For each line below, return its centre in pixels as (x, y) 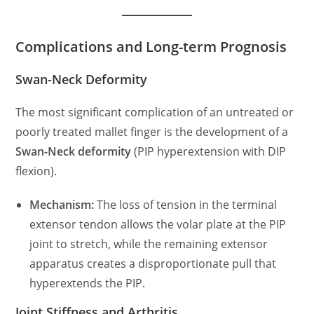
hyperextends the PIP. (88, 283)
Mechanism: (62, 205)
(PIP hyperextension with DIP (209, 151)
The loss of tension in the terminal (186, 205)
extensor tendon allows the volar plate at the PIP (158, 224)
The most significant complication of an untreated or (155, 112)
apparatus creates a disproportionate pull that (153, 264)
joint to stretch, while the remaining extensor (149, 244)
